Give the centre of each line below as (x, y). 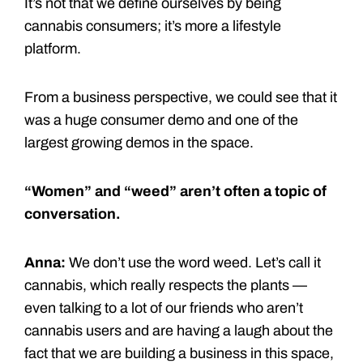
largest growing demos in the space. (139, 142)
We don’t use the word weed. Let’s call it (193, 262)
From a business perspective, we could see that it (181, 97)
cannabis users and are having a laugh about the (179, 330)
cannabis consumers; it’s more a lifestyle (153, 26)
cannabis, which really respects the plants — (166, 285)
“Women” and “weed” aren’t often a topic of (175, 191)
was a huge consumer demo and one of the (161, 120)
